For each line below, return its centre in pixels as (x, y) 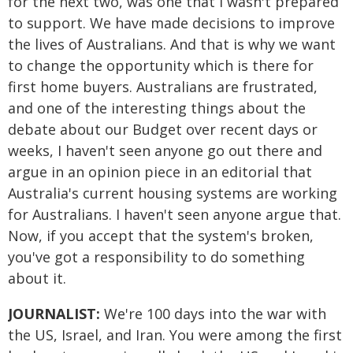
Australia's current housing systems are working (173, 193)
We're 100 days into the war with (215, 314)
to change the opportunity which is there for (161, 65)
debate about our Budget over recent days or (163, 129)
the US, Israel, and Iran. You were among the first (175, 335)
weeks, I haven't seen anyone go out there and (165, 150)
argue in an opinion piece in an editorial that (160, 172)
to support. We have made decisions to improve (171, 23)
